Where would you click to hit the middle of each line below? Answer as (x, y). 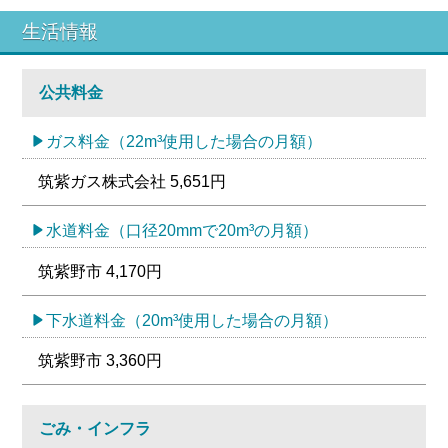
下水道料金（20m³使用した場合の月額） (192, 320)
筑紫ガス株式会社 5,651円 (132, 182)
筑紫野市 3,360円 (100, 360)
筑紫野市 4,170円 (100, 271)
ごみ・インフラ (94, 429)
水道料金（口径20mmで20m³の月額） (182, 231)
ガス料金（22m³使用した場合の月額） (184, 142)
